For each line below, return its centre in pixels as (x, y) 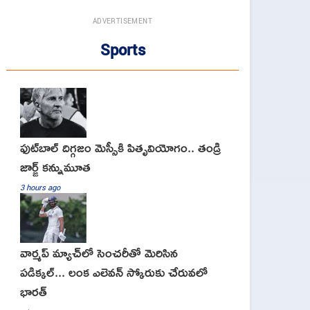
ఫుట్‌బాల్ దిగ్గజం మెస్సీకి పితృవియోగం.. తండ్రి (121, 147)
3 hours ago (40, 188)
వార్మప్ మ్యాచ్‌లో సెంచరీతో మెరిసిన (99, 253)
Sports (122, 49)
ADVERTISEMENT (122, 21)
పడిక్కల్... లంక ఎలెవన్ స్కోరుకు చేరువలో (114, 272)
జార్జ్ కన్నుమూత (55, 166)
